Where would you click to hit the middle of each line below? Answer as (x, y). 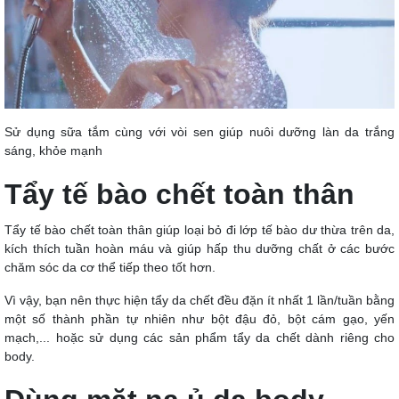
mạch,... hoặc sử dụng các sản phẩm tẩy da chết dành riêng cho (199, 337)
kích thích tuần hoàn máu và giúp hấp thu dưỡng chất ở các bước (199, 248)
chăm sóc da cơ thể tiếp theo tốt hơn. (110, 267)
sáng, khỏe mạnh (53, 150)
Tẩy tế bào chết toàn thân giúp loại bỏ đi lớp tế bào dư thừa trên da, (199, 229)
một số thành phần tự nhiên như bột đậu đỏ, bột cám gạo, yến (199, 318)
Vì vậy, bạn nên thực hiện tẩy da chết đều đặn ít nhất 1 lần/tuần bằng (199, 300)
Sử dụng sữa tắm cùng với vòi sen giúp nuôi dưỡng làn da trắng (199, 131)
